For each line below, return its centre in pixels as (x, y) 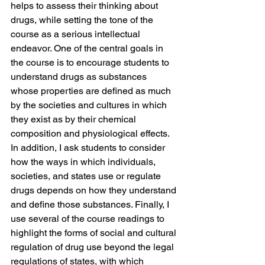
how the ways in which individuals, (84, 161)
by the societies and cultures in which (90, 105)
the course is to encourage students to (91, 62)
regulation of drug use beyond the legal (93, 247)
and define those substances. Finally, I (91, 204)
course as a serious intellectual (77, 34)
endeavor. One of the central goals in (88, 48)
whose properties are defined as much (92, 91)
